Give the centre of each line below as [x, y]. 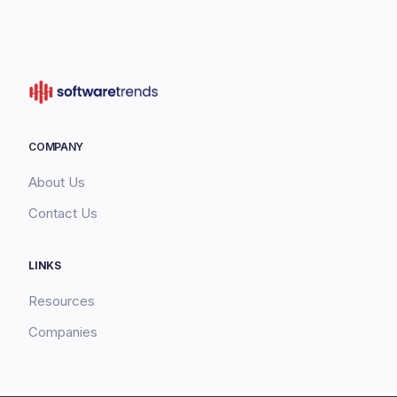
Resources [62, 301]
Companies [63, 332]
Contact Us [63, 214]
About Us [57, 183]
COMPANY [56, 147]
